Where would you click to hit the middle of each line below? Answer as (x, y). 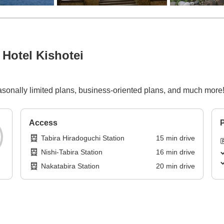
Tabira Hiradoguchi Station (83, 138)
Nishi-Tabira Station (72, 152)
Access (43, 123)
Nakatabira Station (70, 166)
